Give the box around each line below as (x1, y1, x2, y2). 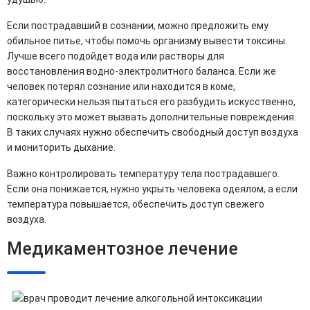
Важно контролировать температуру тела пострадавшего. (7, 168, 280, 179)
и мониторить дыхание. (7, 142, 116, 153)
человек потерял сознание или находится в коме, (7, 81, 235, 92)
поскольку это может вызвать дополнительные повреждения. (7, 111, 296, 122)
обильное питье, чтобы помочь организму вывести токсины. (7, 35, 287, 46)
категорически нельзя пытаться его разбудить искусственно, (7, 96, 295, 107)
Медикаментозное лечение (7, 239, 238, 259)
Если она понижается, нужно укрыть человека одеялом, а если (7, 183, 298, 194)
